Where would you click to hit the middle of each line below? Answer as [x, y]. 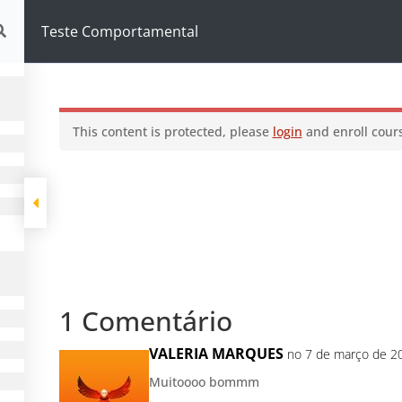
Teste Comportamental [119, 31]
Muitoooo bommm [204, 382]
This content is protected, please [172, 131]
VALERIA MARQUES [216, 354]
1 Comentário [145, 321]
